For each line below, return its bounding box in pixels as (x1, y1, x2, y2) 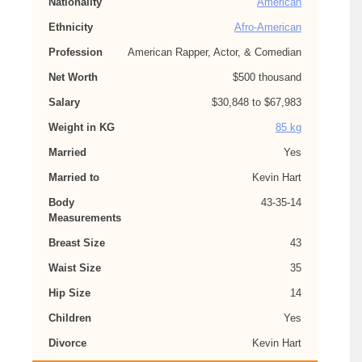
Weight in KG (48, 121, 115, 133)
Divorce (48, 337, 86, 349)
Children (48, 312, 91, 324)
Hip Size (48, 287, 90, 299)
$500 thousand (233, 71, 301, 83)
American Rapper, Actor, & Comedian (128, 46, 301, 58)
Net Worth (48, 71, 98, 83)
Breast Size (48, 237, 105, 249)
